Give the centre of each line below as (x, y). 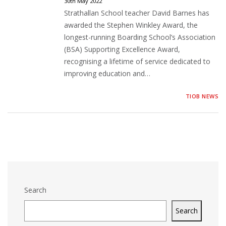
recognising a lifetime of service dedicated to (137, 61)
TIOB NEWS (202, 96)
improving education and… (107, 73)
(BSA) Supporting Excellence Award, (122, 49)
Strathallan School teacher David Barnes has (137, 13)
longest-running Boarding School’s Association (140, 37)
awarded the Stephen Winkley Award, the (131, 25)
